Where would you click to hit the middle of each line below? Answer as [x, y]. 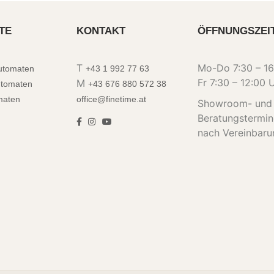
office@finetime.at [111, 99]
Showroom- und [235, 104]
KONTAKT [101, 31]
